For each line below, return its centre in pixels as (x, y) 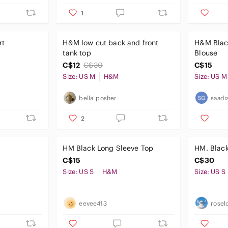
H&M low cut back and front (111, 43)
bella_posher (98, 98)
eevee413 (93, 203)
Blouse (206, 53)
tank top (77, 53)
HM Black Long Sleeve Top (108, 148)
